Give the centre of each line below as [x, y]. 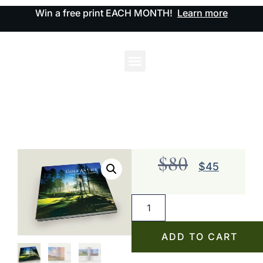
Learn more [203, 13]
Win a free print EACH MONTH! [106, 13]
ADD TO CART [200, 237]
